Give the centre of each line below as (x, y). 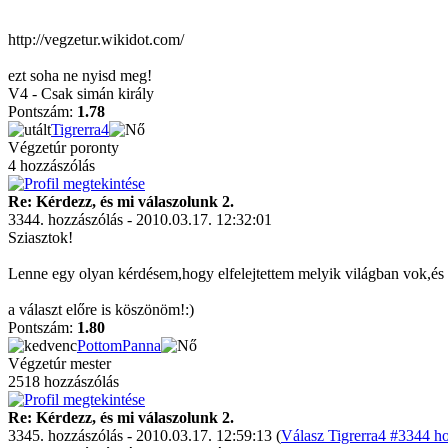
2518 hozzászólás (63, 381)
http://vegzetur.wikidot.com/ (96, 39)
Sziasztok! (40, 237)
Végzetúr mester (59, 363)
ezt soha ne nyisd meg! (80, 75)
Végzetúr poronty (63, 147)
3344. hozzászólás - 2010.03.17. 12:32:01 (140, 219)
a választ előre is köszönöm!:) (101, 309)
